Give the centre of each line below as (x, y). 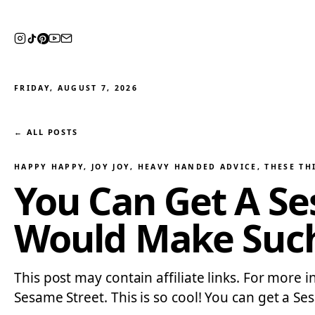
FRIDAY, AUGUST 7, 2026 (76, 88)
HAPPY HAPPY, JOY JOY (72, 167)
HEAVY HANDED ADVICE (197, 167)
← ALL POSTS (46, 132)
